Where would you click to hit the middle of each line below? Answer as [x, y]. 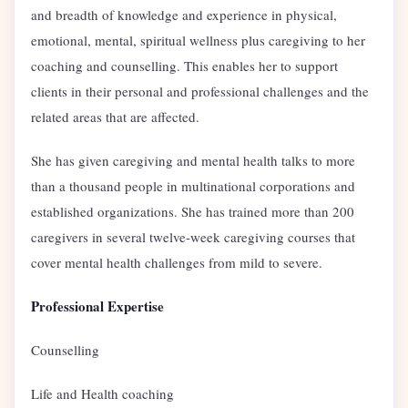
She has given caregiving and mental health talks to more [193, 160]
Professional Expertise [97, 306]
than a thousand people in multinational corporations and [193, 185]
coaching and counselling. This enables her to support [184, 65]
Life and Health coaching [102, 393]
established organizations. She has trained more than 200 [193, 211]
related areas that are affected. [117, 116]
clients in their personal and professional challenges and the [200, 91]
